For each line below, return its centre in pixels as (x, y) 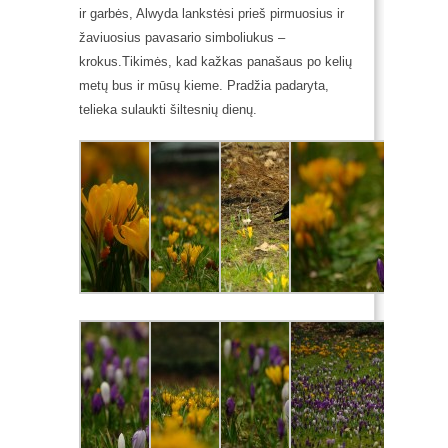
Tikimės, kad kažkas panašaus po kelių (237, 61)
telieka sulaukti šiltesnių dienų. (168, 109)
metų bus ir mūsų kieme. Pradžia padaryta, (204, 85)
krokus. (100, 61)
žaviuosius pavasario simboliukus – (182, 37)
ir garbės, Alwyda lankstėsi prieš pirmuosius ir (211, 13)
